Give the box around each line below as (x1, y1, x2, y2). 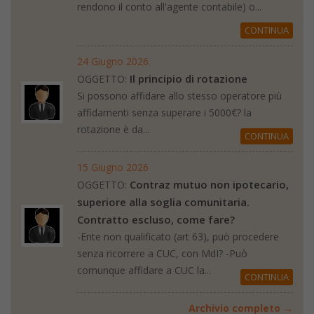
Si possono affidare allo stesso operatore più (77, 88, 282, 102)
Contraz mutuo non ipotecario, (130, 177, 289, 191)
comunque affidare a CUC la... (77, 263, 211, 277)
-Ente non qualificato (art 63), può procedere (77, 229, 279, 243)
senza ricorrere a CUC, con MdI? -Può (77, 246, 247, 260)
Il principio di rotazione (130, 71, 247, 86)
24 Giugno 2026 (77, 54, 149, 68)
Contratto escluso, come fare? (77, 212, 235, 226)
